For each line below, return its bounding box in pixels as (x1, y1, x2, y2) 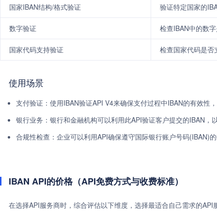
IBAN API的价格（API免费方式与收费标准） (9, 175, 183, 187)
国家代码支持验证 (9, 45, 63, 54)
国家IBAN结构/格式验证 (9, 2, 81, 12)
